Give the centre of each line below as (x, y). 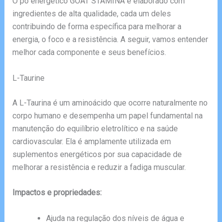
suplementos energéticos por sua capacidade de (97, 154)
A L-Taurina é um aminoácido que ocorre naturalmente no (110, 103)
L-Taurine (28, 78)
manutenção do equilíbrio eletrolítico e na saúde (95, 128)
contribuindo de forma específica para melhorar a (97, 27)
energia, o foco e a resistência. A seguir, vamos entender (110, 40)
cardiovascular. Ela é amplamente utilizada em (91, 141)
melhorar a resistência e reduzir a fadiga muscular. (99, 167)
